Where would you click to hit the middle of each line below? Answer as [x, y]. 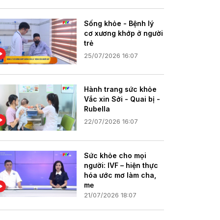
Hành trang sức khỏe [120, 89]
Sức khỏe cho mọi [115, 155]
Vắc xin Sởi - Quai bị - [122, 99]
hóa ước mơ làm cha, [120, 175]
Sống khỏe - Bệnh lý [119, 23]
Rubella [97, 109]
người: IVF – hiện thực [121, 165]
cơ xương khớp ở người [124, 33]
